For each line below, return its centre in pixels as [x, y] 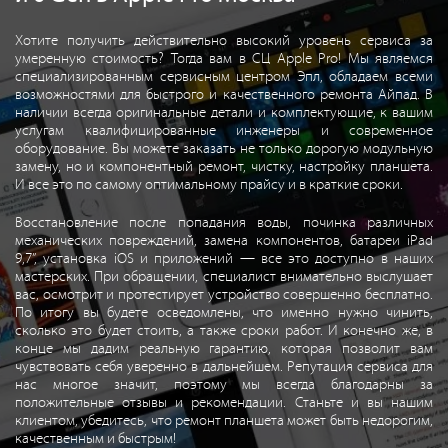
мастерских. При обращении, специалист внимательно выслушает [224, 276]
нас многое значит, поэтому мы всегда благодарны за [224, 384]
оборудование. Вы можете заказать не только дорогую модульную [224, 148]
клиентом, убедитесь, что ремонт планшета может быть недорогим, [224, 420]
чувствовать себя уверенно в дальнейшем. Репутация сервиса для [224, 366]
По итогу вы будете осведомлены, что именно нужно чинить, [224, 312]
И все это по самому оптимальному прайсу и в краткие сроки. [209, 184]
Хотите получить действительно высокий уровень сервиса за [224, 40]
